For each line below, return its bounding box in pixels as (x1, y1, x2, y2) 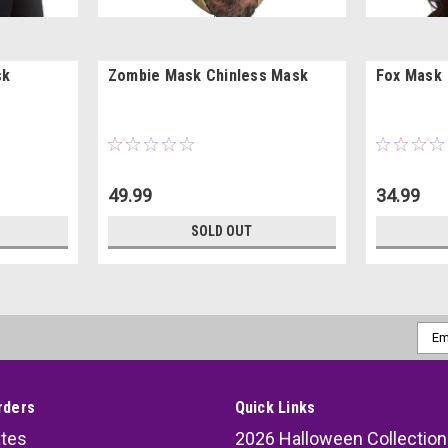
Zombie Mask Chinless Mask (107, 65, 309, 85)
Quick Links (234, 397, 316, 417)
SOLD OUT (191, 222, 253, 239)
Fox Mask (375, 65, 442, 85)
